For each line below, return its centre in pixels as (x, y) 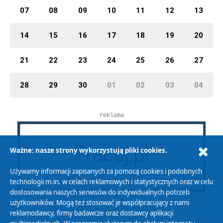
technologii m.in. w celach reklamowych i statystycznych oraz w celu (111, 182)
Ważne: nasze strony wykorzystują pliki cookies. (88, 151)
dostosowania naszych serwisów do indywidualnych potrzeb (100, 192)
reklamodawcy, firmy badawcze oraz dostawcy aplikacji (91, 213)
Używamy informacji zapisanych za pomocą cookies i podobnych (106, 171)
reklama (111, 116)
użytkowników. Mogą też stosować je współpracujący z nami (99, 203)
